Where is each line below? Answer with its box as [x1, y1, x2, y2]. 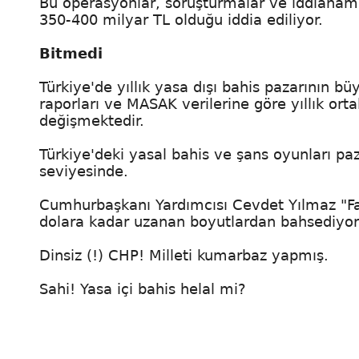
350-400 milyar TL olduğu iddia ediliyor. [39, 11, 323, 28]
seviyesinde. [39, 163, 128, 179]
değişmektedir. [39, 112, 144, 129]
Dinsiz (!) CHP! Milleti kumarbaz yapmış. [39, 247, 329, 264]
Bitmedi [39, 45, 103, 62]
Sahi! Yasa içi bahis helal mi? [39, 280, 246, 297]
